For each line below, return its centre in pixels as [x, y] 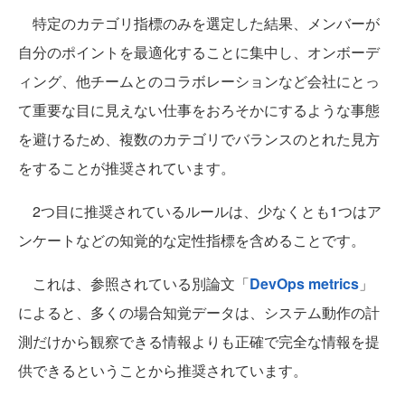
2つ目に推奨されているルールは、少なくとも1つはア [200, 212]
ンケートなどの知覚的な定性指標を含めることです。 [192, 240]
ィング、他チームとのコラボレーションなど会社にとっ [199, 81]
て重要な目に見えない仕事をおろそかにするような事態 [199, 110]
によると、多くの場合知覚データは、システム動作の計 [199, 313]
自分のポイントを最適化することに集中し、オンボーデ [199, 52]
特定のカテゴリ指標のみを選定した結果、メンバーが [199, 24]
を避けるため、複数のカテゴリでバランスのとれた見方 [199, 139]
